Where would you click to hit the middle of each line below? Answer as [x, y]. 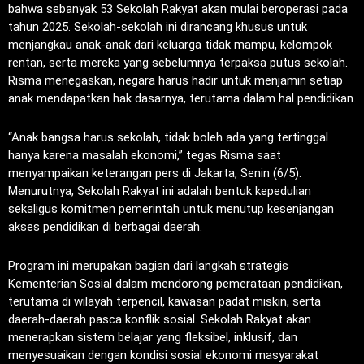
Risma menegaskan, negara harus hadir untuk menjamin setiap [175, 81]
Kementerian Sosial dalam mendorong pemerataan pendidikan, [175, 284]
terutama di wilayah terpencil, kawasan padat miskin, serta [165, 302]
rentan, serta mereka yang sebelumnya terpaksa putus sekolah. [178, 63]
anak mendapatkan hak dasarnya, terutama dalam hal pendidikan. [182, 99]
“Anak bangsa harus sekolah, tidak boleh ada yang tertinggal [168, 138]
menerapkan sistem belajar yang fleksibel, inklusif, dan [153, 338]
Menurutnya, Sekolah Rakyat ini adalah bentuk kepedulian [160, 191]
